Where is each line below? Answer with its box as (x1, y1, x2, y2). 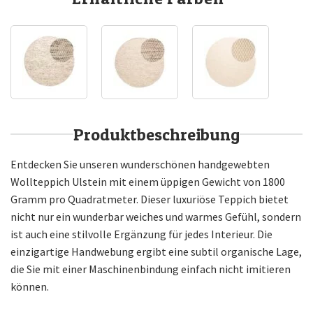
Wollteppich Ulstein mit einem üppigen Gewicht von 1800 (10, 174, 285, 189)
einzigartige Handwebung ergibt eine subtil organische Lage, (10, 244, 302, 259)
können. (10, 279, 49, 293)
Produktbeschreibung (73, 124, 240, 145)
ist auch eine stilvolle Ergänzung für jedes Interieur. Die (10, 226, 272, 241)
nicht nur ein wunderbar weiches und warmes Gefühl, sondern (10, 209, 301, 224)
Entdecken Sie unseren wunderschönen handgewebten (10, 156, 270, 171)
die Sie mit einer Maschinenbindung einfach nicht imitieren (10, 261, 291, 276)
